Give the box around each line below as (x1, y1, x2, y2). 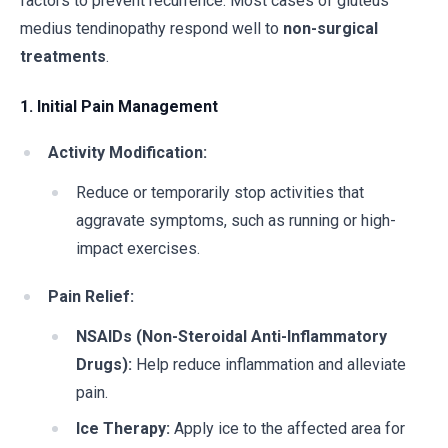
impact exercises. (76, 239, 200, 258)
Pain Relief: (48, 287, 134, 306)
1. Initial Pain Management (20, 97, 218, 116)
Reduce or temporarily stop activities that (76, 183, 364, 202)
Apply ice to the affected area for (170, 419, 405, 438)
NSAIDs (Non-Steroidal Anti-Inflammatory (76, 327, 387, 346)
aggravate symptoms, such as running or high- (76, 211, 396, 230)
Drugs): (76, 355, 132, 374)
